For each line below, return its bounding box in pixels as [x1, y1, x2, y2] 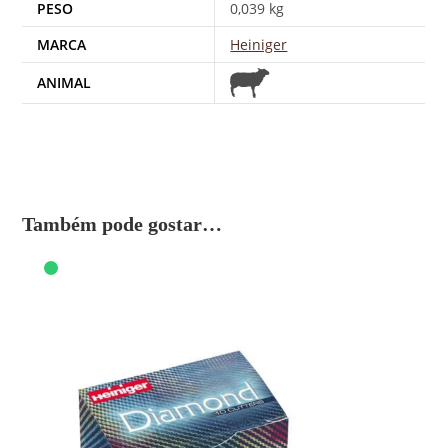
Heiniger [230, 34, 288, 54]
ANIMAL [37, 72, 92, 92]
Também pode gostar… [22, 213, 223, 236]
